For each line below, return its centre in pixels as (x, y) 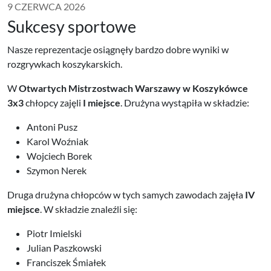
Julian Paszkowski (64, 248)
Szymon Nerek (57, 171)
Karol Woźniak (57, 142)
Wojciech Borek (59, 156)
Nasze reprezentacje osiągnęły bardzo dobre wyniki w (118, 50)
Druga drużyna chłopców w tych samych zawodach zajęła (126, 195)
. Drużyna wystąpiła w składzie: (185, 103)
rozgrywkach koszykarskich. (65, 64)
